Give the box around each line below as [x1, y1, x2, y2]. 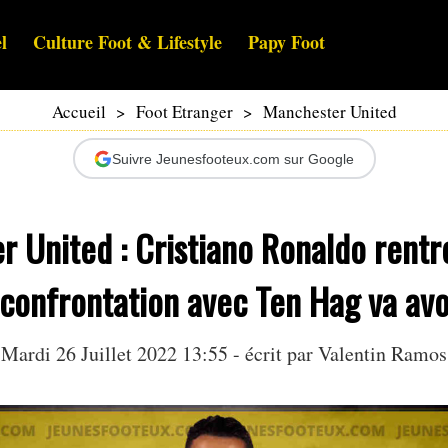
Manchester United [262, 100, 397, 124]
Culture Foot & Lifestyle [33, 29, 222, 56]
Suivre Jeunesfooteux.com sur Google [112, 150, 354, 167]
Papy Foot [248, 29, 325, 56]
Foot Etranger [135, 100, 233, 124]
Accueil [51, 100, 106, 124]
